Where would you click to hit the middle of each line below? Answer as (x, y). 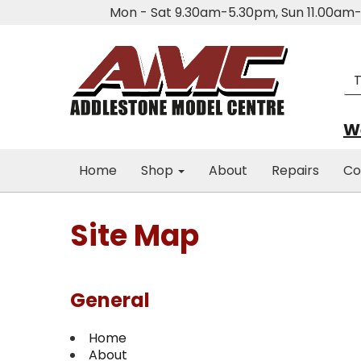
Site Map (135, 236)
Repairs (295, 170)
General (110, 300)
